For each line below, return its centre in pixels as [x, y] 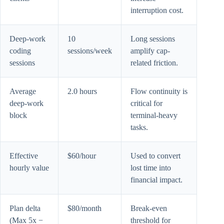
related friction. [154, 62]
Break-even [149, 208]
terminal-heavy [154, 115]
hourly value [29, 167]
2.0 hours [82, 91]
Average [23, 91]
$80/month [84, 208]
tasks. [139, 127]
